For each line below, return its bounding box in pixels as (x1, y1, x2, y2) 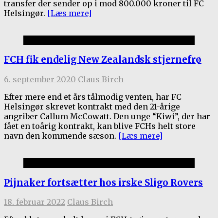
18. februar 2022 (4, 197, 65, 207)
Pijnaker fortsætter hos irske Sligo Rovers (4, 177, 203, 188)
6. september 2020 (4, 74, 76, 85)
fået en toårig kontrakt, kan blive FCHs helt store (4, 121, 196, 131)
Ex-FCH (23, 158, 52, 168)
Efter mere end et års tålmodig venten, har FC (4, 92, 182, 102)
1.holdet (23, 35, 54, 45)
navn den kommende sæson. (4, 131, 118, 141)
